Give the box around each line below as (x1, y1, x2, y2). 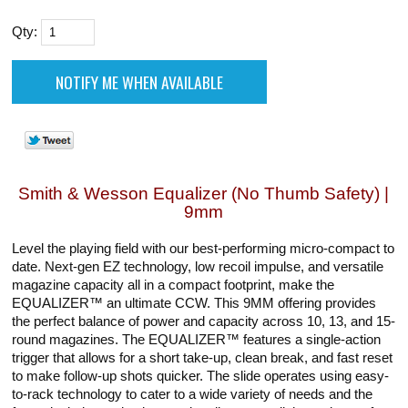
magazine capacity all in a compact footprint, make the (12, 277, 335, 292)
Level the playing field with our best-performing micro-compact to (12, 240, 395, 256)
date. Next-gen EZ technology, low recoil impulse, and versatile (12, 259, 384, 274)
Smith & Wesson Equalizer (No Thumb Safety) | (18, 183, 390, 203)
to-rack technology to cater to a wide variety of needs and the (12, 386, 373, 402)
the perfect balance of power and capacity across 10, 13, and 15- (12, 313, 396, 329)
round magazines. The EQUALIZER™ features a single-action (12, 331, 382, 347)
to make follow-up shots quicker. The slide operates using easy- (12, 368, 390, 383)
